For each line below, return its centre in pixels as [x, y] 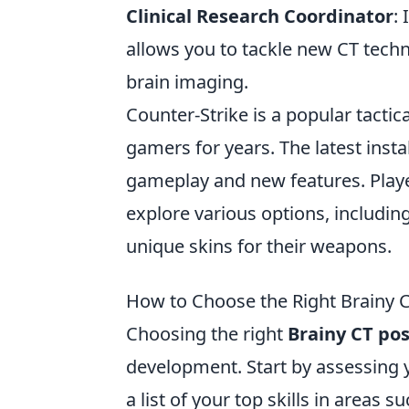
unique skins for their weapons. [259, 246]
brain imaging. [187, 82]
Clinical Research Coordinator [260, 16]
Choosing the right [207, 334]
